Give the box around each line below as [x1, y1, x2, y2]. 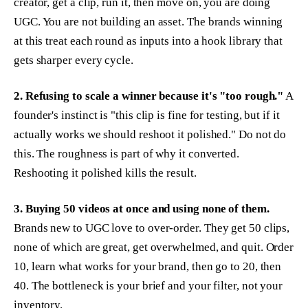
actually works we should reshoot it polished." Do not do [14, 128, 287, 142]
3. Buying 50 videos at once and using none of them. [14, 202, 269, 216]
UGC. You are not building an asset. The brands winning [14, 15, 283, 29]
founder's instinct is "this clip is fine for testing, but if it [14, 109, 280, 122]
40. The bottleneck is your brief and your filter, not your [14, 279, 283, 293]
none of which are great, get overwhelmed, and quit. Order [14, 241, 294, 254]
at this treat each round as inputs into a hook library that [14, 34, 283, 48]
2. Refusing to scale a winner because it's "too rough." [14, 89, 284, 103]
